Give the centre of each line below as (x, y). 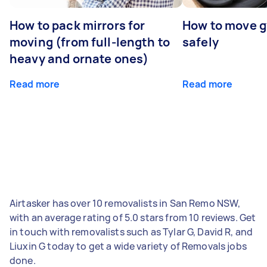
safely (201, 42)
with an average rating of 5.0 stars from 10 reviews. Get (133, 217)
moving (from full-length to (90, 42)
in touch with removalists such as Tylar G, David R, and (131, 232)
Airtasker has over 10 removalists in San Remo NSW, (125, 203)
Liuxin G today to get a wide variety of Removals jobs (128, 246)
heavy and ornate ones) (79, 58)
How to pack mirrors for (77, 25)
